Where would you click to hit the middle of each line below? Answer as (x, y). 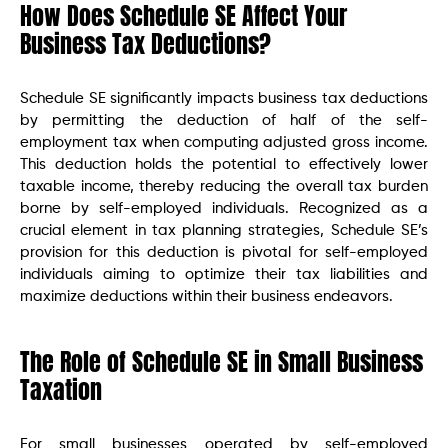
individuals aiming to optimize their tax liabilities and (224, 275)
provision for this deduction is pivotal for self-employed (224, 253)
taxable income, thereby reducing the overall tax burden (224, 187)
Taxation (61, 390)
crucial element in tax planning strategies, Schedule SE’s (224, 231)
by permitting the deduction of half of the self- (224, 121)
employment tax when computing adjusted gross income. (224, 143)
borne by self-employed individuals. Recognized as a (224, 209)
